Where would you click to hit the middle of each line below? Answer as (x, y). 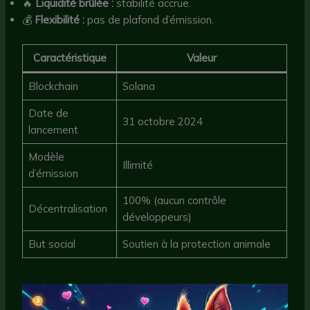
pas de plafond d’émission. (149, 20)
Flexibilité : (60, 20)
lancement (53, 129)
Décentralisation (67, 208)
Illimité (137, 165)
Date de (48, 113)
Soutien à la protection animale (196, 244)
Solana (138, 86)
